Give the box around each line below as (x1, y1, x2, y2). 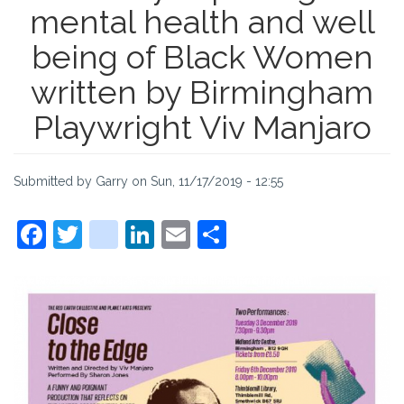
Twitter (82, 215, 174, 249)
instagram (118, 215, 250, 249)
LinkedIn (154, 215, 267, 249)
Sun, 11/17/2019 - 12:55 (151, 174, 283, 189)
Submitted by (14, 174, 96, 189)
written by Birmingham (31, 73, 373, 112)
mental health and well (29, 3, 375, 41)
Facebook (46, 215, 175, 249)
